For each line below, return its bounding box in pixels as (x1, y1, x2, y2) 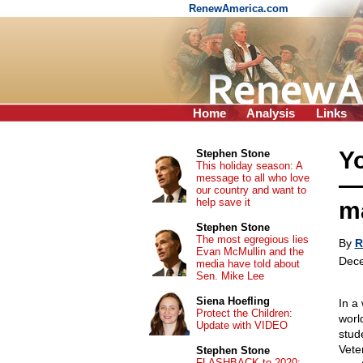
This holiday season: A (195, 160, 302, 172)
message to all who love (195, 172, 310, 184)
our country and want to (195, 184, 306, 196)
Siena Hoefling (195, 295, 270, 307)
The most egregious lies (195, 233, 309, 246)
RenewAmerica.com (189, 2, 292, 15)
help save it (195, 196, 250, 208)
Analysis (246, 106, 295, 120)
